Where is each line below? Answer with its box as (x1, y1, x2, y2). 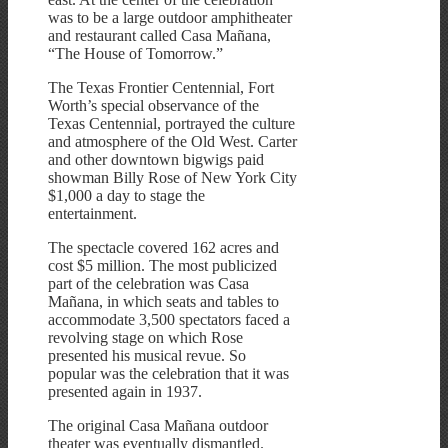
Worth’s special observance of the (48, 96, 259, 114)
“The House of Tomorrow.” (48, 44, 223, 62)
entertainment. (48, 204, 137, 222)
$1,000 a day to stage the (48, 186, 205, 204)
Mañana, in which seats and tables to (48, 292, 279, 310)
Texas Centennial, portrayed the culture (48, 114, 295, 132)
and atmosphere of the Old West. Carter (48, 132, 297, 150)
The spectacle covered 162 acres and (48, 238, 279, 256)
